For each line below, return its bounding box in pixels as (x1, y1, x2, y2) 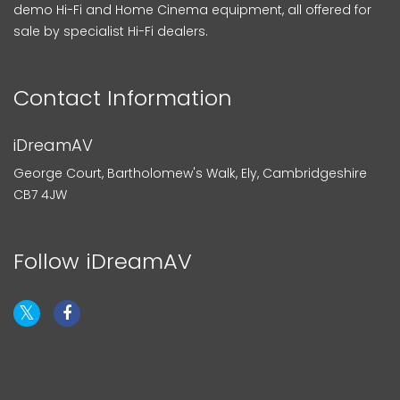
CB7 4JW (13, 186, 67, 204)
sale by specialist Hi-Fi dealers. (13, 22, 208, 40)
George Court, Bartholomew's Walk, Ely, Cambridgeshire (13, 164, 367, 182)
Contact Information (13, 83, 232, 112)
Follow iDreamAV (13, 246, 192, 276)
